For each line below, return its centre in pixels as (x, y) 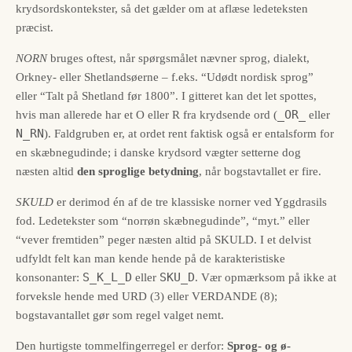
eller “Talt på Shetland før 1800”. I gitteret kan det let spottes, (166, 95)
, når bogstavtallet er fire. (260, 171)
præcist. (35, 27)
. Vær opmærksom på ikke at (266, 277)
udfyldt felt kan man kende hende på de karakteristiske (150, 258)
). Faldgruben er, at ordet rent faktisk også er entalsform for (189, 133)
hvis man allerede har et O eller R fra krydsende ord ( (147, 114)
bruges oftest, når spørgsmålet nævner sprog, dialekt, (178, 58)
